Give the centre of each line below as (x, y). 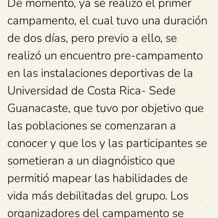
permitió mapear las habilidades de (98, 178)
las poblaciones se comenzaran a (92, 126)
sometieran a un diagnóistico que (91, 161)
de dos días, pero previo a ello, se (92, 38)
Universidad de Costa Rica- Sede (91, 91)
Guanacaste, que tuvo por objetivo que (106, 108)
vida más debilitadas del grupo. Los (98, 196)
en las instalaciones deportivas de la (100, 73)
